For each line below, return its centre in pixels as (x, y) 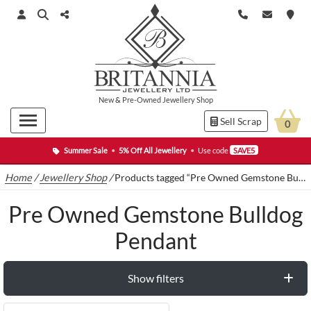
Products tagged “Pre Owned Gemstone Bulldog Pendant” (207, 178)
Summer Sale (85, 150)
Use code (213, 150)
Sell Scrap (240, 121)
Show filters (155, 278)
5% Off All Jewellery (152, 150)
